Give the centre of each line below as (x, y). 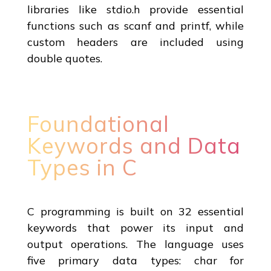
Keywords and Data (134, 145)
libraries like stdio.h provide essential (135, 9)
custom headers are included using (135, 42)
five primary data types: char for (135, 260)
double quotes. (64, 58)
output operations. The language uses (135, 244)
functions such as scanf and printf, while (135, 25)
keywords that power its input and (135, 227)
